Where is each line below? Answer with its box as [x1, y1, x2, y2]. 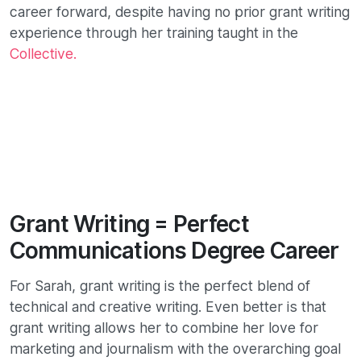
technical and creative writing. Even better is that [10, 298, 326, 316]
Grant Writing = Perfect [10, 210, 249, 239]
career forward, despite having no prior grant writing [10, 3, 350, 21]
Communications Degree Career [10, 237, 339, 265]
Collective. [10, 45, 77, 63]
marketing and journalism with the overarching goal [10, 340, 341, 358]
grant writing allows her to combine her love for [10, 319, 318, 337]
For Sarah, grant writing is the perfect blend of [10, 277, 310, 295]
